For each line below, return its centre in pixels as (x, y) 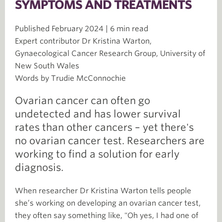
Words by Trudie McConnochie (70, 78)
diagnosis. (39, 167)
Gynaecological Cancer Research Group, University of (110, 54)
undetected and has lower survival (98, 114)
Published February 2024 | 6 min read (82, 29)
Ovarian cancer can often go (83, 101)
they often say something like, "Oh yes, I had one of (107, 216)
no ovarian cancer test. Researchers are (110, 141)
